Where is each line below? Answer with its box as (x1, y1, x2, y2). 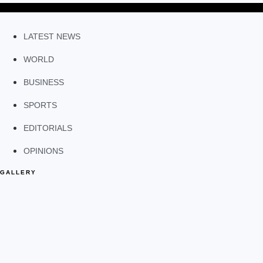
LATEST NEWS (23, 32, 80, 42)
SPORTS (23, 100, 57, 110)
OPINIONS (23, 146, 63, 156)
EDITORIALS (23, 123, 72, 133)
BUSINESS (23, 77, 64, 87)
